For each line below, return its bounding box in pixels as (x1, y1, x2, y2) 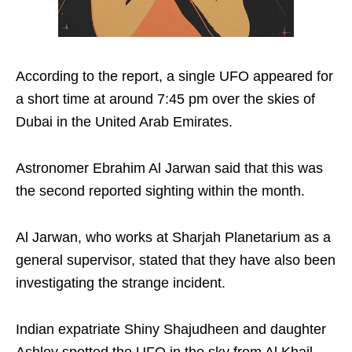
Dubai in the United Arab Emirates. (16, 114, 233, 130)
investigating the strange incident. (16, 275, 225, 291)
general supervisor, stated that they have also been (16, 252, 335, 269)
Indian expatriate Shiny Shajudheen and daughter (16, 321, 326, 338)
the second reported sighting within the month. (16, 183, 305, 200)
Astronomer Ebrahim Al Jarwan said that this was (16, 160, 323, 177)
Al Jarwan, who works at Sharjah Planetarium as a (16, 229, 331, 246)
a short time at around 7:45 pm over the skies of (16, 91, 315, 108)
